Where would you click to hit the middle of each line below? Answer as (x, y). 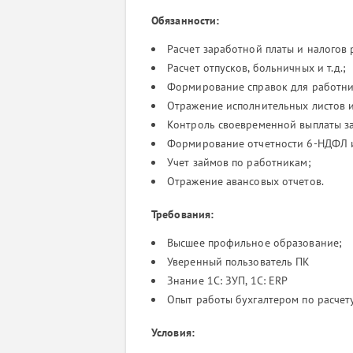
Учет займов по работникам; (239, 162)
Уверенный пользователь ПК (239, 262)
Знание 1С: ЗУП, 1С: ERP (228, 281)
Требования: (183, 214)
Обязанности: (186, 20)
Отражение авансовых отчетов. (245, 181)
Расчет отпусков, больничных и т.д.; (257, 68)
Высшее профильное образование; (255, 243)
